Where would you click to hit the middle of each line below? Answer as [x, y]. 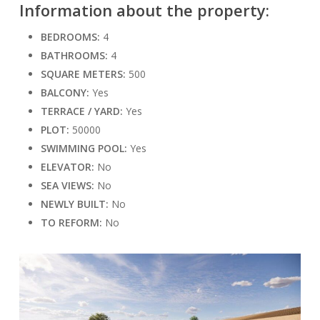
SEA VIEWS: [69, 185]
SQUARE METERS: [84, 74]
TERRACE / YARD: [83, 111]
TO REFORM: [72, 222]
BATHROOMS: [75, 55]
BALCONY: [66, 92]
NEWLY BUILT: [76, 204]
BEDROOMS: [71, 36]
